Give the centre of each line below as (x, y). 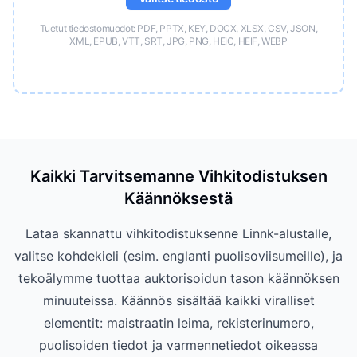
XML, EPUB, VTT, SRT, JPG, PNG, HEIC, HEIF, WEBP (178, 41)
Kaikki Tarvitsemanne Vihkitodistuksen (178, 176)
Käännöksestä (178, 198)
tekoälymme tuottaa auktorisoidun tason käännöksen (178, 278)
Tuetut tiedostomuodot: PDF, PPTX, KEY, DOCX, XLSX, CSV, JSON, (178, 28)
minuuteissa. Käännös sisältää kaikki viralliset (178, 300)
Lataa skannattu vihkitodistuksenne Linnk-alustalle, (178, 233)
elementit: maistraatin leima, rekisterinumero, (178, 323)
